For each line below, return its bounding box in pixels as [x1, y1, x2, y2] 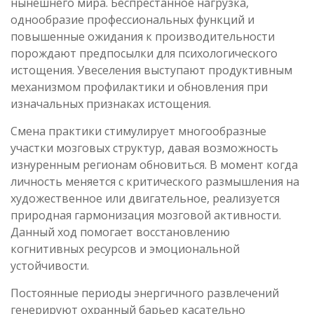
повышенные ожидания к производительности [11, 29, 275, 44]
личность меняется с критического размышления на [11, 174, 299, 189]
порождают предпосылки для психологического [11, 46, 278, 61]
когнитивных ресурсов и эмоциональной [11, 241, 240, 257]
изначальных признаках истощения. [11, 96, 211, 111]
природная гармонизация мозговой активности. [11, 207, 281, 223]
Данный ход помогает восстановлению [11, 224, 230, 240]
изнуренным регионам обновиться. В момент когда [11, 157, 298, 172]
